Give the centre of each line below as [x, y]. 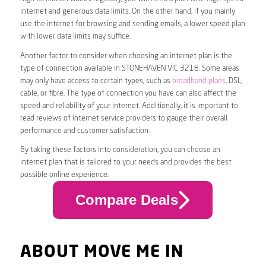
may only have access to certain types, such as [96, 81]
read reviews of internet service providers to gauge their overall [123, 118]
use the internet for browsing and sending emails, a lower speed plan [132, 24]
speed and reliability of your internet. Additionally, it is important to [129, 106]
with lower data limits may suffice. [75, 37]
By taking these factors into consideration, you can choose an [120, 150]
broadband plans [199, 81]
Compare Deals [126, 200]
